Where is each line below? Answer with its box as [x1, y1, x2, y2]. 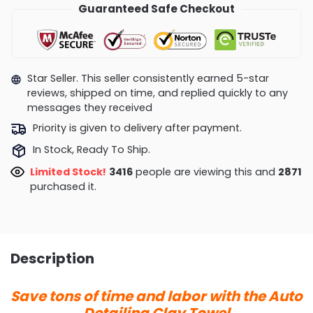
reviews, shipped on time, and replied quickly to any [27, 86, 288, 101]
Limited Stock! [29, 164, 106, 179]
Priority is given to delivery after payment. [32, 120, 242, 135]
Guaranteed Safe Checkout [78, 1, 235, 17]
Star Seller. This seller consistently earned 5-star [27, 71, 269, 86]
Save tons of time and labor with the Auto [10, 286, 303, 306]
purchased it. [29, 179, 96, 194]
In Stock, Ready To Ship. [32, 143, 150, 157]
